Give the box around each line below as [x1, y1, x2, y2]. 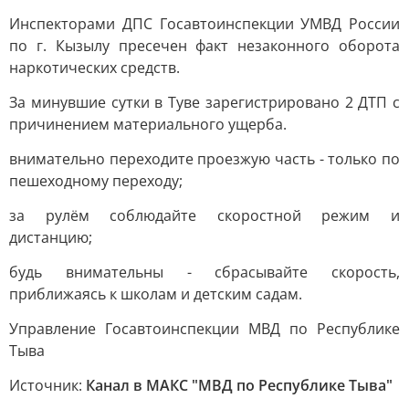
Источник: [9, 375, 86, 395]
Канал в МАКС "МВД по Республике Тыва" [86, 375, 393, 395]
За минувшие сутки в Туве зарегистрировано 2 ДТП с [9, 92, 400, 112]
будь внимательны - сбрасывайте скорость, [9, 262, 400, 282]
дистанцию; [9, 227, 92, 247]
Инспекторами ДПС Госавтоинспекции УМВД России [9, 14, 400, 34]
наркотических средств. [9, 58, 180, 78]
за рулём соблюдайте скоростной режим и [9, 205, 400, 225]
